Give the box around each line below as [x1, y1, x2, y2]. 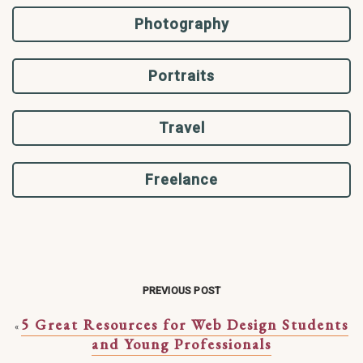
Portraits [148, 67, 215, 85]
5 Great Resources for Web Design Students [21, 314, 348, 334]
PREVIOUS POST [142, 284, 221, 297]
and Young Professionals [92, 334, 271, 353]
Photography [134, 15, 229, 33]
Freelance [145, 171, 218, 189]
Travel [158, 119, 205, 137]
